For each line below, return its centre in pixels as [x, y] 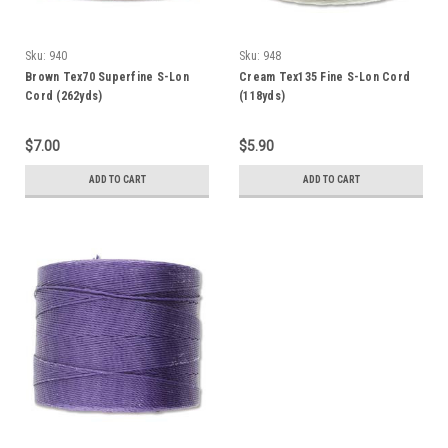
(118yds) [262, 95]
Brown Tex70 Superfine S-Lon [107, 76]
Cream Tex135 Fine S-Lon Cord [324, 76]
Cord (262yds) [64, 95]
